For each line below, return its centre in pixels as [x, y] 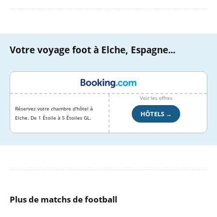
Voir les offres [156, 98]
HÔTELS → [156, 114]
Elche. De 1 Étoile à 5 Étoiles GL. [53, 118]
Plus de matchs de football [63, 199]
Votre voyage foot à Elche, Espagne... [93, 50]
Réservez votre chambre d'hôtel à [54, 109]
